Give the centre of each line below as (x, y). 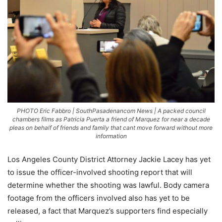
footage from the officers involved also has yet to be (99, 198)
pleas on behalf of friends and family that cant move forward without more (111, 128)
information (111, 136)
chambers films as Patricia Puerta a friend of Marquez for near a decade (111, 119)
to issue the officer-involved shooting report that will (100, 172)
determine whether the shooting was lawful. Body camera (108, 185)
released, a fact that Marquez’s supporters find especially (108, 211)
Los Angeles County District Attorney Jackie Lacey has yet (109, 160)
